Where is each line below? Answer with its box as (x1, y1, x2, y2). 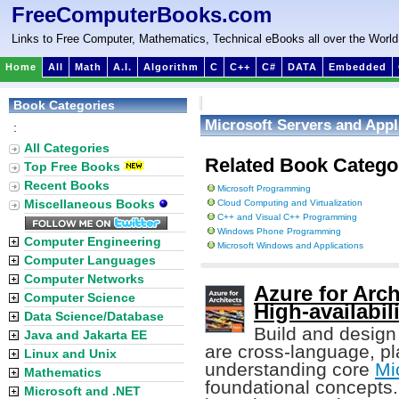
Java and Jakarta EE (24, 328, 147, 342)
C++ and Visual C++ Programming (217, 212, 357, 222)
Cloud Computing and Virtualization (217, 198, 362, 208)
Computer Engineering (24, 234, 161, 248)
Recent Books (24, 178, 110, 192)
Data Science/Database (24, 309, 164, 323)
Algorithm (143, 61, 199, 72)
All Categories (24, 141, 110, 155)
